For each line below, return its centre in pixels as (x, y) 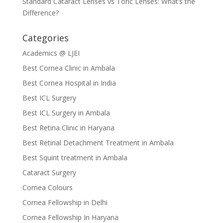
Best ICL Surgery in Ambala (66, 113)
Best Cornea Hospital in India (69, 83)
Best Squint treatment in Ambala (75, 158)
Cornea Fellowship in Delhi (65, 202)
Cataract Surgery (49, 172)
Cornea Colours (47, 187)
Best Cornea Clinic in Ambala (68, 68)
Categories (45, 38)
